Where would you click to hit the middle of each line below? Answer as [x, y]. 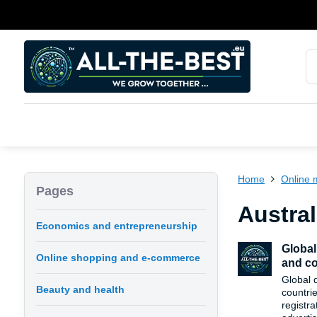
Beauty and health [80, 289]
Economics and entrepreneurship [116, 226]
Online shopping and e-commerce [118, 258]
